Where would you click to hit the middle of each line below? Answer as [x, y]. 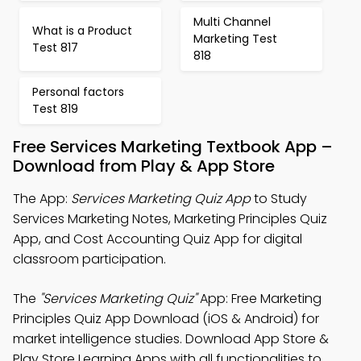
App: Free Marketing [259, 299]
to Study [279, 199]
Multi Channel [232, 22]
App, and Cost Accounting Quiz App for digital [158, 239]
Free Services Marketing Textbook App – [173, 147]
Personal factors [78, 92]
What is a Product [82, 30]
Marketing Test [235, 39]
